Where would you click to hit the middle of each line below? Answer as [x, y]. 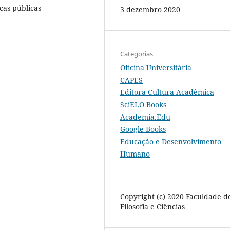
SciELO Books [143, 104]
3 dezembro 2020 [150, 9]
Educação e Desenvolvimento [171, 141]
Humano [135, 154]
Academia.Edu [145, 117]
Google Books [143, 129]
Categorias [137, 54]
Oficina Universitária [156, 67]
